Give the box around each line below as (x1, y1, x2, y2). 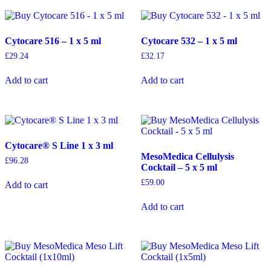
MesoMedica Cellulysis (140, 151, 234, 162)
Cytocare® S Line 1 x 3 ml (5, 140, 113, 151)
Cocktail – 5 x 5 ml (140, 162, 217, 172)
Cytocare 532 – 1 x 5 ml (140, 35, 237, 46)
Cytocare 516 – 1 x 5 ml (5, 35, 101, 46)
